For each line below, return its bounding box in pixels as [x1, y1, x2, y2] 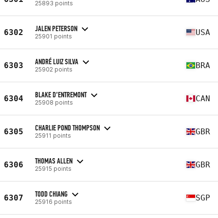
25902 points [35, 65, 73, 73]
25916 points [35, 198, 72, 205]
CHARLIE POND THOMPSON [35, 123, 100, 132]
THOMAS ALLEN [35, 156, 73, 165]
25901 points [35, 32, 72, 40]
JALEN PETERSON [35, 23, 77, 33]
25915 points [35, 164, 72, 172]
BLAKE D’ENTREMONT [35, 90, 87, 99]
